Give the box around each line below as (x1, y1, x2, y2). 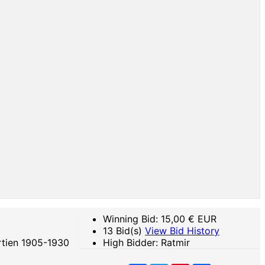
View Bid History (145, 225, 219, 237)
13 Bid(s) (103, 225, 145, 237)
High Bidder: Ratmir (103, 237, 190, 248)
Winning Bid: (103, 213, 161, 225)
